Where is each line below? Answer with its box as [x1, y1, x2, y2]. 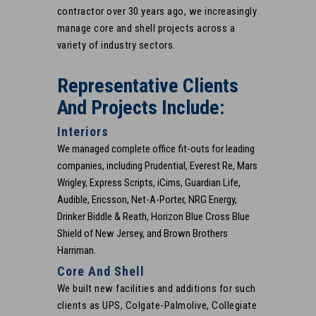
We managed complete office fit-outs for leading [56, 142, 255, 155]
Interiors [56, 123, 109, 139]
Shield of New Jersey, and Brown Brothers [56, 226, 228, 240]
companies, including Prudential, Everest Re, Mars [56, 159, 257, 172]
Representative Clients [56, 74, 238, 97]
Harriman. [56, 243, 96, 257]
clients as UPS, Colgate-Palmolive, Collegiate [56, 299, 257, 312]
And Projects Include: [56, 96, 224, 119]
